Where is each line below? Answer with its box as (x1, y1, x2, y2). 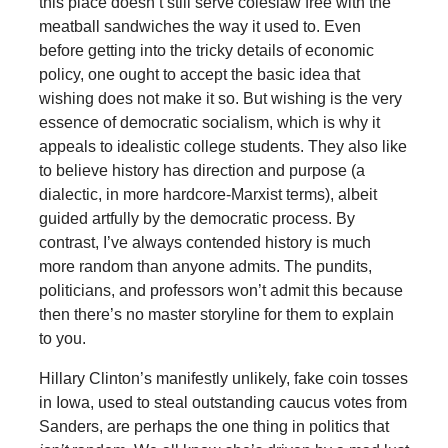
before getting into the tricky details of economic (38, 41, 374, 59)
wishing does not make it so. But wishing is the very (38, 89, 402, 107)
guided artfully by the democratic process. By (38, 209, 355, 227)
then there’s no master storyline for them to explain (38, 305, 394, 323)
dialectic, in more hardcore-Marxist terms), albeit (38, 185, 377, 203)
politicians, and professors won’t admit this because (38, 281, 403, 299)
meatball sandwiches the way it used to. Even (38, 17, 361, 35)
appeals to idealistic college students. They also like (38, 137, 407, 155)
